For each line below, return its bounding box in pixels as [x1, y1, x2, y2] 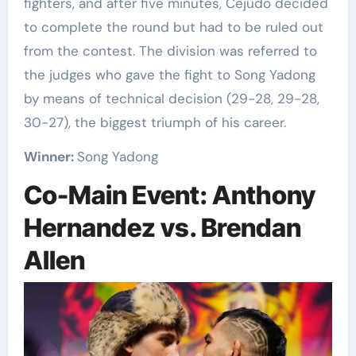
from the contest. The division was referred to [23, 42, 317, 60]
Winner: [23, 148, 77, 166]
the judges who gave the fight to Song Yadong [23, 66, 315, 84]
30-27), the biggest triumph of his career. [23, 114, 286, 132]
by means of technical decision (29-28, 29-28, [23, 90, 319, 108]
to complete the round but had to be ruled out [23, 18, 323, 37]
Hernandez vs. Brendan [23, 212, 301, 244]
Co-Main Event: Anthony [23, 180, 315, 211]
